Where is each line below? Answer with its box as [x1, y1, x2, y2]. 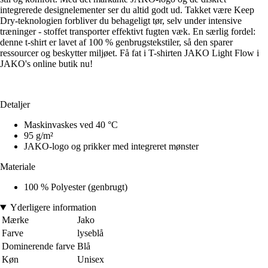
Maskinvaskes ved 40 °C [24, 120, 118, 130]
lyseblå [77, 228, 103, 239]
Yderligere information [10, 202, 96, 213]
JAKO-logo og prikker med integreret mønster [24, 141, 199, 152]
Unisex [77, 254, 104, 265]
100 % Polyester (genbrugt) [24, 182, 127, 193]
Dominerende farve [2, 241, 75, 252]
